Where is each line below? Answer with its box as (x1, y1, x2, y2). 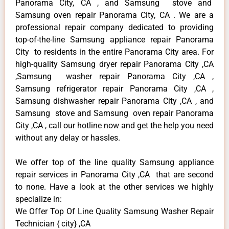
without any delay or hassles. (15, 132, 120, 143)
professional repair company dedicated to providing (15, 22, 214, 32)
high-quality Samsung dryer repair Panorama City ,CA (15, 59, 214, 69)
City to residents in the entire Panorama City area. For (15, 47, 214, 57)
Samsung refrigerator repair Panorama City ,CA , (15, 83, 214, 94)
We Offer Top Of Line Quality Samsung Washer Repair (15, 206, 214, 216)
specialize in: (15, 194, 62, 204)
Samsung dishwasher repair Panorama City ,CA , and (15, 96, 214, 106)
